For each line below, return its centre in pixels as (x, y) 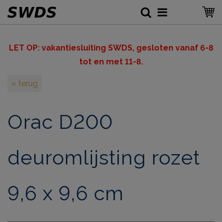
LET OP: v (27, 48)
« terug (25, 83)
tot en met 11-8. (111, 62)
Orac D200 (60, 121)
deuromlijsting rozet (104, 157)
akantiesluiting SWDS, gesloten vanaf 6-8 (130, 48)
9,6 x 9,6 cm (66, 193)
